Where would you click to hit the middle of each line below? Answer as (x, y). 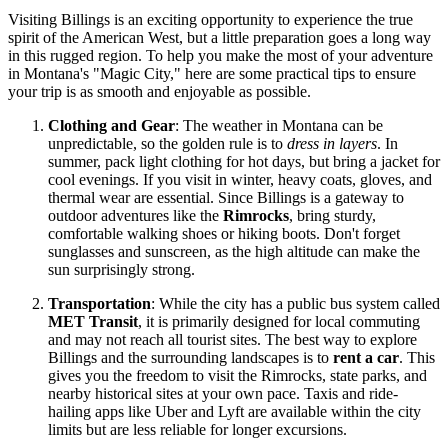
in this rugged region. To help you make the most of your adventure (220, 55)
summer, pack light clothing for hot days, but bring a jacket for (244, 161)
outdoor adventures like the (135, 215)
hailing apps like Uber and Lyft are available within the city (234, 411)
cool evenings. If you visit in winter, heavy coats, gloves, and (240, 179)
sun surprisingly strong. (121, 269)
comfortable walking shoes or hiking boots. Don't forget (224, 233)
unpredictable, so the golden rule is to (167, 143)
